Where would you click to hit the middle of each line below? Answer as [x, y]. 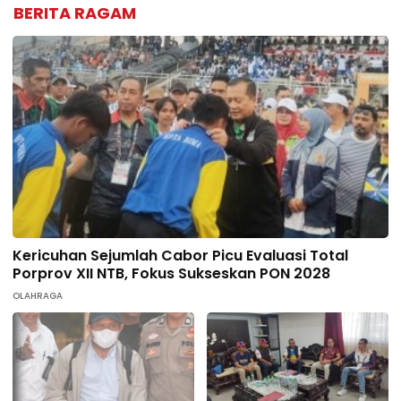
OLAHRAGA [38, 296]
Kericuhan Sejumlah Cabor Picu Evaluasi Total [180, 256]
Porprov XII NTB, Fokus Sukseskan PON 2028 [171, 274]
